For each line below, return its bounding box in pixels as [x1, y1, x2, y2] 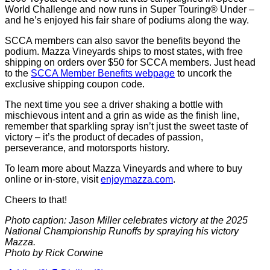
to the [5, 68, 31, 79]
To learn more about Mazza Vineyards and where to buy [5, 163, 242, 174]
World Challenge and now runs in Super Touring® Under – [5, 4, 254, 15]
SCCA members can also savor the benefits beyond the [5, 36, 240, 46]
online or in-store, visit [5, 174, 101, 185]
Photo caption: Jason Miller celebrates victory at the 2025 [5, 215, 248, 226]
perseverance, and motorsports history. [5, 143, 169, 154]
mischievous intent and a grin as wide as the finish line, [5, 110, 239, 121]
